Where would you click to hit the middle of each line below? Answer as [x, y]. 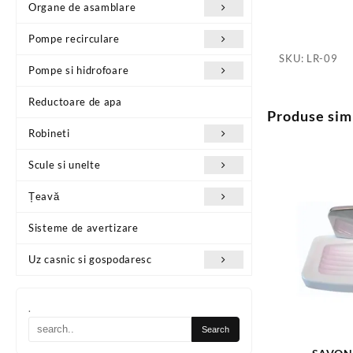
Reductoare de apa [75, 101]
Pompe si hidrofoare [79, 70]
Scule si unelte [65, 164]
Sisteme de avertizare [84, 227]
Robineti [49, 133]
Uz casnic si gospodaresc [90, 259]
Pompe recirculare [74, 38]
